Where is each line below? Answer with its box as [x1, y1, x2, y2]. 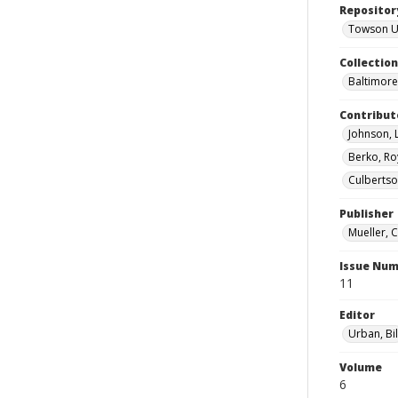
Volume [339, 360, 382, 375]
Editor [339, 307, 375, 322]
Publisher [339, 206, 394, 221]
